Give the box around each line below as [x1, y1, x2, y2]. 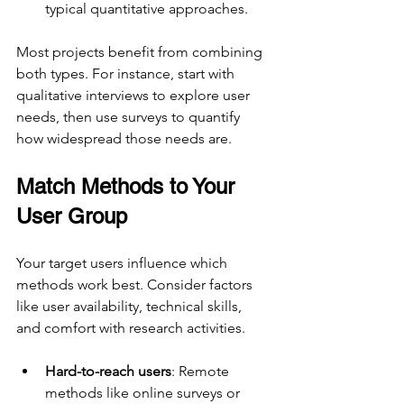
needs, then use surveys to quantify [16, 108, 243, 126]
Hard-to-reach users [45, 363, 171, 381]
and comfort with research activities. [16, 319, 245, 337]
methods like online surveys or [45, 384, 243, 402]
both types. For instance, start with [16, 65, 238, 83]
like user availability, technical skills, [16, 298, 245, 316]
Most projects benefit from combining [16, 43, 266, 61]
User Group [16, 204, 127, 229]
